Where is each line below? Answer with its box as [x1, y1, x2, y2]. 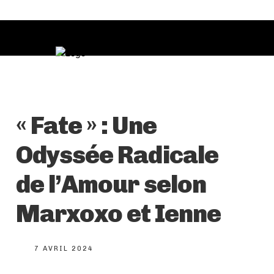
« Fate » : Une [16, 111, 157, 141]
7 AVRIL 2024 [34, 245, 94, 253]
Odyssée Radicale [16, 140, 218, 170]
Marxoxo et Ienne [16, 199, 221, 229]
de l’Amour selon [16, 169, 206, 199]
